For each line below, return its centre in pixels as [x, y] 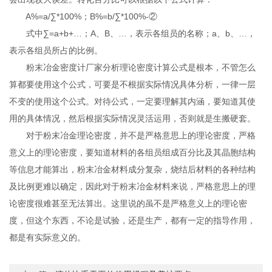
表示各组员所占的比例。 [56, 51]
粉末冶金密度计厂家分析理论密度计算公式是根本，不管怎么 [133, 68]
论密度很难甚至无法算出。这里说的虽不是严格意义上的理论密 [128, 204]
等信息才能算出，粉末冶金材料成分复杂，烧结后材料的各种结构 [133, 170]
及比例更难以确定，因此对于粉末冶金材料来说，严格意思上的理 [133, 187]
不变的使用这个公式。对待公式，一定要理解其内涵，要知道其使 [133, 102]
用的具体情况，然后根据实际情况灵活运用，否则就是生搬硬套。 [133, 119]
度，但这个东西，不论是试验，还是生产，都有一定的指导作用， [133, 221]
